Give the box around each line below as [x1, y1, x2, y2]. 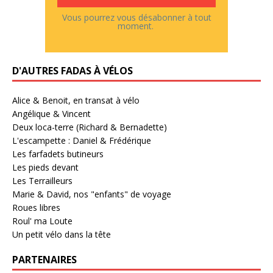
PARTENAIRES [12, 252, 77, 266]
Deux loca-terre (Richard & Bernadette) [12, 121, 167, 133]
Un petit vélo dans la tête [12, 228, 111, 240]
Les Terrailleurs [12, 174, 73, 186]
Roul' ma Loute [12, 214, 73, 227]
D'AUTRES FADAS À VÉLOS [12, 63, 133, 77]
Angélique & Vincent [12, 107, 91, 119]
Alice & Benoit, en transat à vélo [12, 94, 140, 106]
